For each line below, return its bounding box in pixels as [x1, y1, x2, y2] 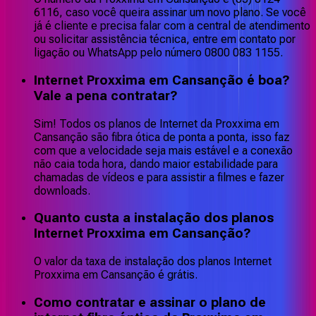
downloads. [34, 183, 90, 197]
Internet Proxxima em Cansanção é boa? [34, 72, 290, 88]
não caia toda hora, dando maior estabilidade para [34, 157, 278, 171]
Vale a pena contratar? [34, 87, 178, 104]
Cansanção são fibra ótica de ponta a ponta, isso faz [34, 130, 290, 144]
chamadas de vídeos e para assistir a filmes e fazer [34, 170, 284, 184]
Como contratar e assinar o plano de [34, 294, 266, 310]
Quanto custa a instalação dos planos [34, 210, 274, 226]
